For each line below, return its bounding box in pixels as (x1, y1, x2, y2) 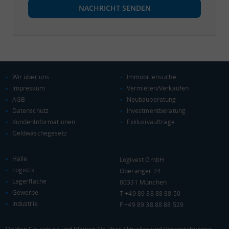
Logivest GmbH (120, 155, 164, 164)
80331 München (120, 177, 167, 187)
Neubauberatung (126, 95, 176, 104)
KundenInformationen (12, 117, 76, 126)
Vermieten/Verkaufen (126, 83, 189, 93)
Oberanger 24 (120, 166, 161, 175)
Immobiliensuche (126, 72, 176, 81)
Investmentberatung (126, 106, 186, 115)
